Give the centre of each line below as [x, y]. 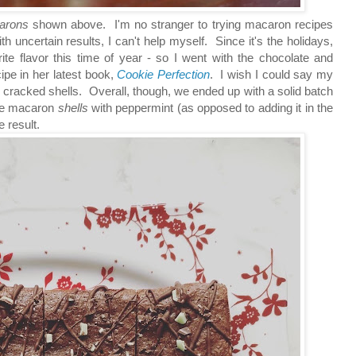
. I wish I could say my [271, 74]
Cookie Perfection [163, 74]
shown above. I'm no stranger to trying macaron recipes [181, 24]
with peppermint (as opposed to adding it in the [211, 107]
